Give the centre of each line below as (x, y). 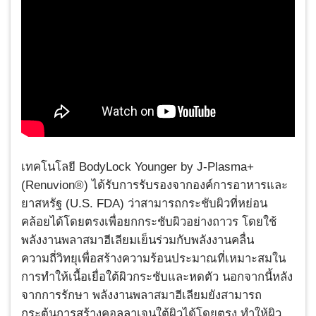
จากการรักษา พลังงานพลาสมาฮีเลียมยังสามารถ (141, 295)
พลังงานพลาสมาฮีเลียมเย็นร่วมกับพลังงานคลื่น (138, 240)
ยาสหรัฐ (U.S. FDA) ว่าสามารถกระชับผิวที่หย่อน (144, 203)
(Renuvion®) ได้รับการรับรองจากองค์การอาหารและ (154, 185)
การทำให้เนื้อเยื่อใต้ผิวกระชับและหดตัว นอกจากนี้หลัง (157, 276)
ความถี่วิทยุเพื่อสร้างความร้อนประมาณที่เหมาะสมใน (153, 258)
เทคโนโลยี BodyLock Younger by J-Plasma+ (138, 166)
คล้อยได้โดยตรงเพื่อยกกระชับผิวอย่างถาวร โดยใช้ (149, 221)
